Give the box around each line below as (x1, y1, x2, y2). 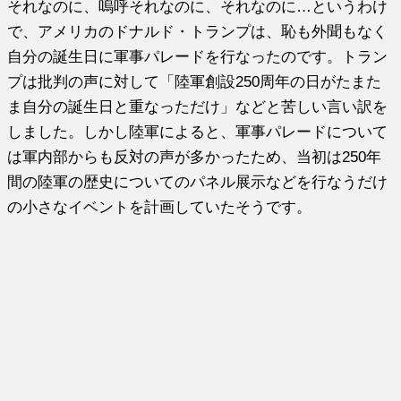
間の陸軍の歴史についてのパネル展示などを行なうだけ (7, 173, 388, 190)
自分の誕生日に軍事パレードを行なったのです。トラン (7, 47, 388, 64)
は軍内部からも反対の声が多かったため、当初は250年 (7, 148, 382, 165)
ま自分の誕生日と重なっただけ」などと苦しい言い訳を (7, 98, 388, 115)
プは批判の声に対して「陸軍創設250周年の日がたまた (7, 73, 382, 90)
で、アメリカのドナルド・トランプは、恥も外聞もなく (7, 22, 388, 39)
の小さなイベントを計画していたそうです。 (7, 198, 312, 215)
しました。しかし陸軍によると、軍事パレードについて (7, 123, 388, 140)
